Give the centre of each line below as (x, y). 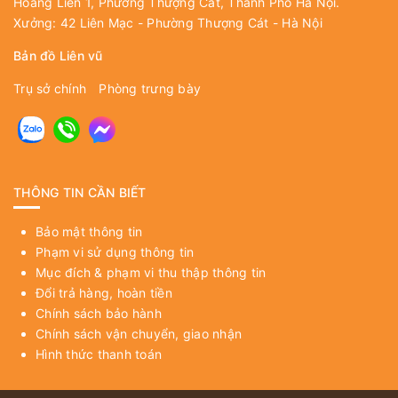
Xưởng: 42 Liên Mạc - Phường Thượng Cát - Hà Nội (168, 22)
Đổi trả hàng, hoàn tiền (104, 292)
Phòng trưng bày (150, 88)
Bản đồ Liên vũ (58, 55)
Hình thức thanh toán (99, 354)
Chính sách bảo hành (99, 313)
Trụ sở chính (50, 88)
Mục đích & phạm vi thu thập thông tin (151, 272)
